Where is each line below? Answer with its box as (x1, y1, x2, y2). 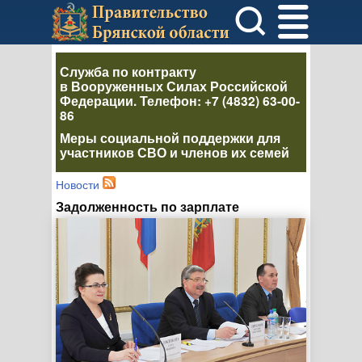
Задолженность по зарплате (56, 197, 239, 216)
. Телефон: (133, 91, 204, 110)
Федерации (60, 91, 133, 110)
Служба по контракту (60, 62, 196, 81)
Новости (56, 176, 99, 192)
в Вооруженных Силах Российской (60, 77, 288, 95)
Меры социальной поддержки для (60, 128, 280, 147)
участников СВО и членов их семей (60, 143, 289, 162)
